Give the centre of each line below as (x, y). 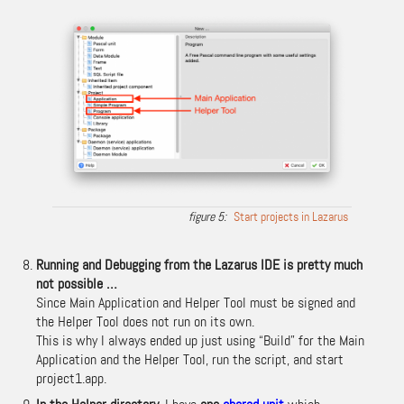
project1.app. (71, 378)
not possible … (77, 283)
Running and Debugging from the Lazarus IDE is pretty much (199, 264)
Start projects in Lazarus (290, 216)
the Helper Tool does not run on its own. (145, 321)
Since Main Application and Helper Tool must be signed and (196, 302)
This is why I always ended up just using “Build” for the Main (200, 340)
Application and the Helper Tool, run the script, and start (190, 359)
